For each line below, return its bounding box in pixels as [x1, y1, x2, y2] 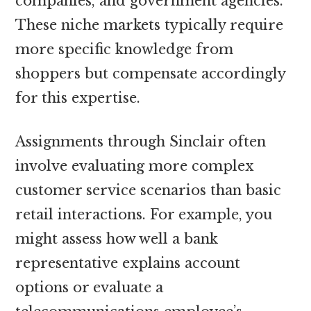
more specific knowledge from [15, 40, 234, 58]
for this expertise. [15, 89, 141, 106]
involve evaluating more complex [15, 157, 254, 174]
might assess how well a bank [15, 230, 219, 247]
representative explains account [15, 254, 241, 271]
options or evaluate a [15, 278, 164, 296]
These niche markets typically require [15, 16, 284, 33]
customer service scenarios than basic [15, 181, 282, 199]
